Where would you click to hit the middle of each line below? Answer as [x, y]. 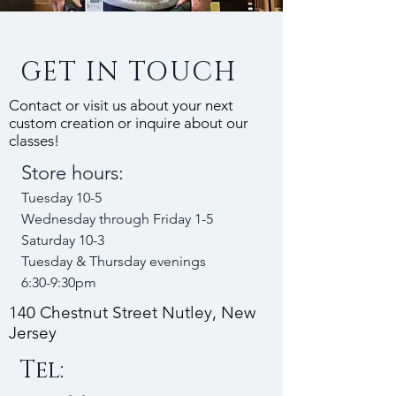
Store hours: [72, 173]
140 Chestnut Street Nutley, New [132, 312]
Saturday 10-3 [63, 240]
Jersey [33, 333]
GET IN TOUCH [128, 72]
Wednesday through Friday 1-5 [117, 219]
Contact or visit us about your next [121, 105]
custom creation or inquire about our [129, 123]
